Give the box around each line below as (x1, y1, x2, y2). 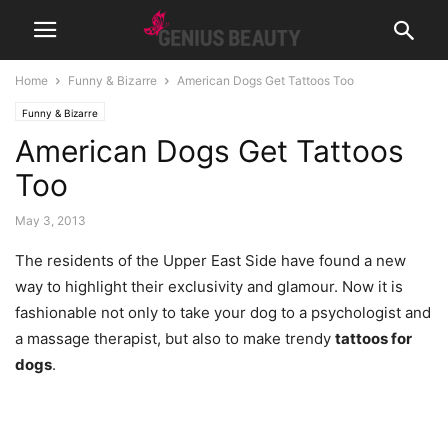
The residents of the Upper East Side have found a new (15, 251, 406, 270)
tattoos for (335, 329, 412, 348)
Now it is (342, 277, 403, 296)
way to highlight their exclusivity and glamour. (15, 277, 342, 296)
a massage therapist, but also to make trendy (15, 329, 335, 348)
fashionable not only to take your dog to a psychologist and (15, 303, 431, 322)
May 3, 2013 (15, 213, 86, 228)
